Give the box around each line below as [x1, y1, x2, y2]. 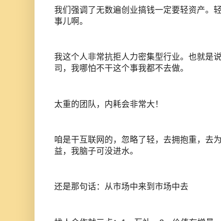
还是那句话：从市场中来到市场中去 [54, 182, 188, 192]
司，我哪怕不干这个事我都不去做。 [54, 64, 188, 74]
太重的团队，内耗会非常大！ [54, 99, 163, 109]
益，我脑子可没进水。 [54, 147, 138, 156]
